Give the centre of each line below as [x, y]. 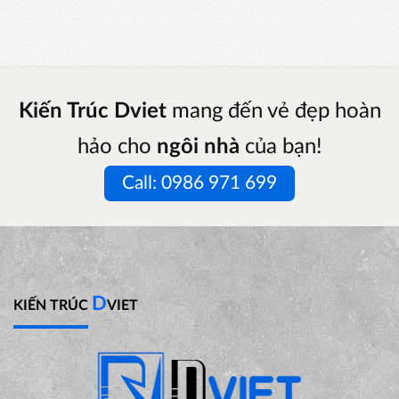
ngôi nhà [201, 147]
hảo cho [117, 147]
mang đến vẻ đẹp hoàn [273, 112]
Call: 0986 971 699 [199, 183]
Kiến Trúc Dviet [92, 112]
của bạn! [283, 147]
